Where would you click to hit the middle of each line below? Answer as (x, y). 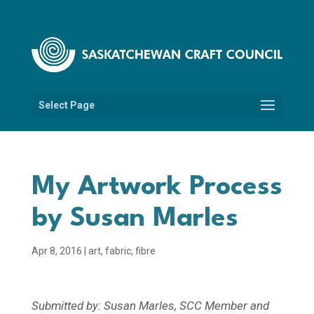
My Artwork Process (157, 187)
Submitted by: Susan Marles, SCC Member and (150, 305)
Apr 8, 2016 (56, 251)
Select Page (66, 105)
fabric (118, 251)
